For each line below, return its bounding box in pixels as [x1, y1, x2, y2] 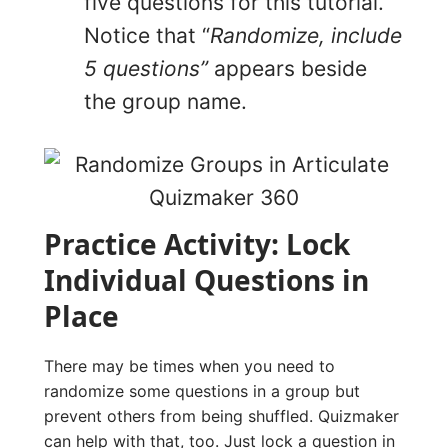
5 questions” [84, 56, 208, 82]
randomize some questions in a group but [44, 381, 360, 402]
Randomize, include [210, 23, 402, 49]
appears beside [208, 56, 367, 82]
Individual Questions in [44, 261, 369, 300]
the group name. [84, 89, 247, 115]
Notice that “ [84, 23, 210, 49]
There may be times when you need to [44, 356, 335, 377]
